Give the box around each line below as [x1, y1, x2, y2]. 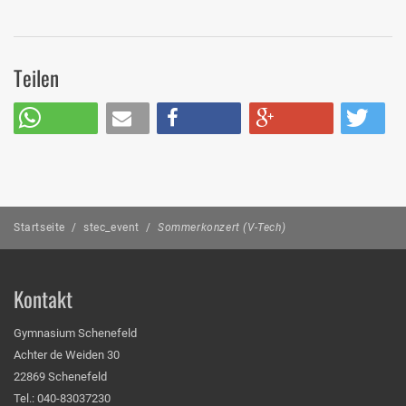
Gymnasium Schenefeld [14, 326, 137, 341]
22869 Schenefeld [14, 370, 107, 384]
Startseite [14, 220, 65, 234]
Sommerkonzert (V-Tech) [158, 220, 286, 234]
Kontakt [14, 282, 72, 314]
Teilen [14, 62, 59, 94]
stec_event [83, 220, 140, 234]
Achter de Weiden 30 [14, 348, 120, 362]
